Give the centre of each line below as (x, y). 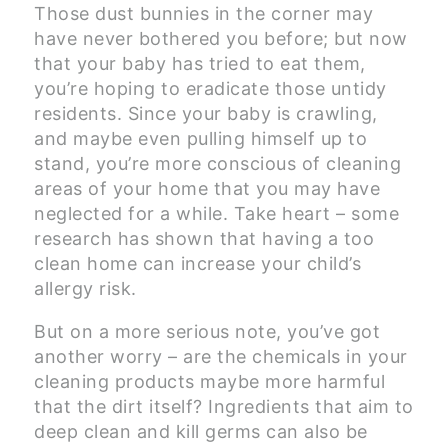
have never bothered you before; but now (221, 39)
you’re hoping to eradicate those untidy (210, 89)
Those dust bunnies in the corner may (203, 14)
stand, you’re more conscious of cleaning (217, 164)
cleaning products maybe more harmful (209, 382)
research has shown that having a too (204, 239)
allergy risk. (85, 289)
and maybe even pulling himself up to (200, 139)
